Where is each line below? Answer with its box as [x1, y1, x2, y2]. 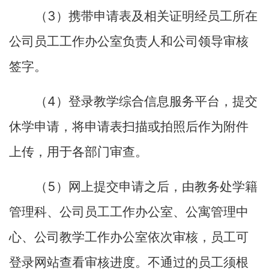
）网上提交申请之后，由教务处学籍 [56, 180, 258, 194]
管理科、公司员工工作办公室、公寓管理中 [9, 205, 249, 219]
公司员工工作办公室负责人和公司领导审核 [9, 34, 249, 49]
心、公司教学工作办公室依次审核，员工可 [9, 230, 249, 244]
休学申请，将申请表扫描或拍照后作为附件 [9, 119, 249, 134]
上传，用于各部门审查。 [9, 145, 148, 159]
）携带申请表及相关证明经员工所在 [56, 9, 258, 23]
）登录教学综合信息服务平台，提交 [56, 94, 258, 109]
